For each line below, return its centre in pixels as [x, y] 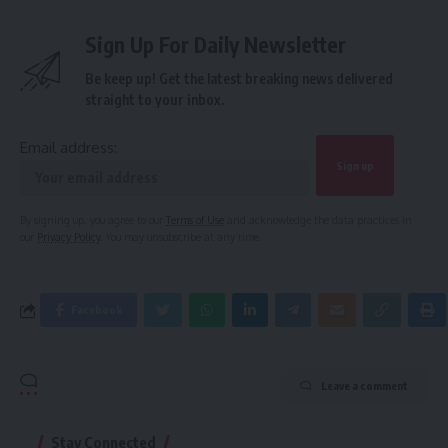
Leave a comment [364, 386]
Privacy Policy [68, 237]
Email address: [68, 148]
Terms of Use [195, 220]
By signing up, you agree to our [93, 220]
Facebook [97, 310]
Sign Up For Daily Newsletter [215, 45]
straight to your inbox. [154, 100]
